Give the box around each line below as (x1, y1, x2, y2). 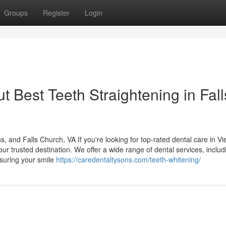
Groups (4, 8, 28, 18)
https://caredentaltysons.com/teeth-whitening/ (56, 154, 201, 164)
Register (43, 8, 70, 18)
